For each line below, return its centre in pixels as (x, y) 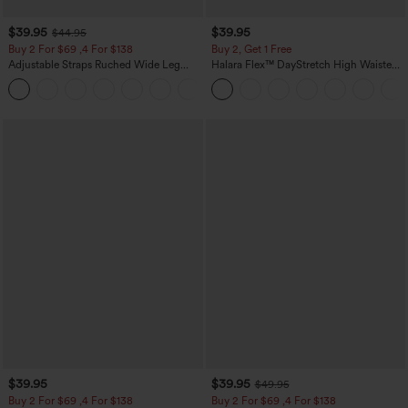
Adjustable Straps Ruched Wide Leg (94, 64)
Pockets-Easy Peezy (56, 90)
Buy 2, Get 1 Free (251, 49)
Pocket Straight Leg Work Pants (287, 77)
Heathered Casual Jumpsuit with (87, 77)
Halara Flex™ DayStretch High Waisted (304, 64)
